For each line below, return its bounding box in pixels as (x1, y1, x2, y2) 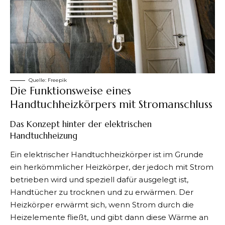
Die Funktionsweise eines (10, 84, 131, 97)
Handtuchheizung (10, 130, 77, 141)
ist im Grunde (151, 150, 203, 159)
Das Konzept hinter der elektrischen (10, 118, 152, 130)
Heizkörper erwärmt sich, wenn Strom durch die (10, 200, 194, 209)
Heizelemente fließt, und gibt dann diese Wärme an (10, 212, 208, 222)
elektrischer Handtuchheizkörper (22, 150, 151, 159)
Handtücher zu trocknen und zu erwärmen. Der (10, 187, 193, 197)
